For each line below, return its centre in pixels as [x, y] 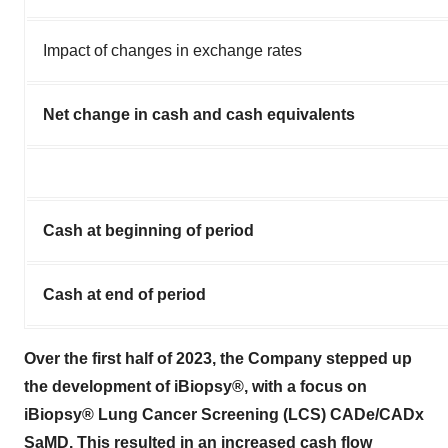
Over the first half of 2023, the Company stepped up [218, 358]
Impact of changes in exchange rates [172, 50]
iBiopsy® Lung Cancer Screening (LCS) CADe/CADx [224, 414]
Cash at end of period [124, 294]
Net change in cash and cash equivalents [199, 114]
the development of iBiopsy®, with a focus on [195, 386]
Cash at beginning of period [148, 230]
